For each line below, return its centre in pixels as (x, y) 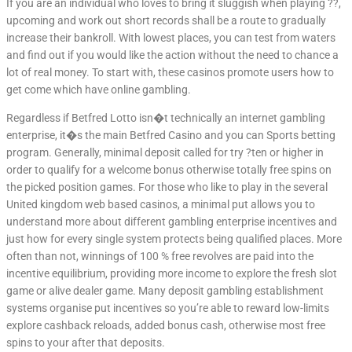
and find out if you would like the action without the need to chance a (172, 55)
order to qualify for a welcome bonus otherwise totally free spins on (169, 169)
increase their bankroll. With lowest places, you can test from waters (171, 37)
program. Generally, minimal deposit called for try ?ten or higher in (165, 152)
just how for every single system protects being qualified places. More (174, 238)
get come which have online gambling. (99, 89)
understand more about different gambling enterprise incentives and (172, 221)
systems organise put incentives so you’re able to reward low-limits (168, 308)
